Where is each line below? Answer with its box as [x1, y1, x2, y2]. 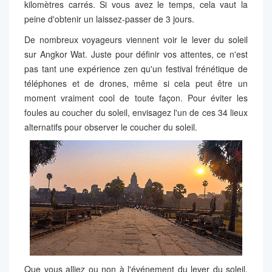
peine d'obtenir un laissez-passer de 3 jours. [24, 12, 194, 25]
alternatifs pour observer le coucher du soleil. [24, 120, 197, 133]
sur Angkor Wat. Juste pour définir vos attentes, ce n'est [24, 47, 248, 60]
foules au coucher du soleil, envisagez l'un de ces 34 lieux [24, 106, 248, 118]
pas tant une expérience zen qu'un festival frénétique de [24, 62, 248, 75]
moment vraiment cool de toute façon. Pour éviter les [24, 91, 248, 104]
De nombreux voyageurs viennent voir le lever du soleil [24, 33, 248, 46]
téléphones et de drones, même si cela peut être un [24, 76, 248, 89]
